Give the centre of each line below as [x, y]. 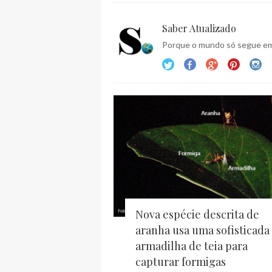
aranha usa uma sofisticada [202, 230]
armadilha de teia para [192, 246]
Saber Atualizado [199, 29]
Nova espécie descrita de [197, 215]
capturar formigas [181, 262]
